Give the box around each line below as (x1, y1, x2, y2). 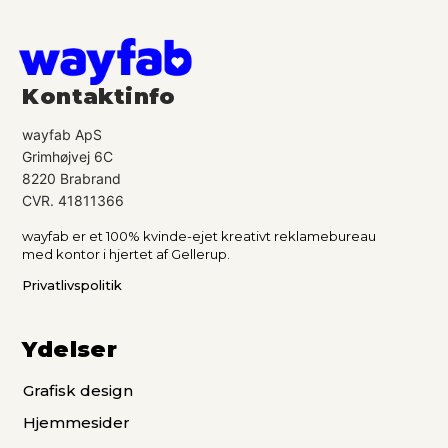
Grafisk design (23, 380, 134, 400)
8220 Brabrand (22, 170, 122, 188)
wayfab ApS (22, 126, 103, 144)
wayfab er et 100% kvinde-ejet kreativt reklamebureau (22, 228, 377, 245)
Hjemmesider (23, 412, 131, 432)
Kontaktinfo (22, 83, 176, 111)
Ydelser (22, 335, 118, 363)
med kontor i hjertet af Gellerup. (22, 246, 231, 263)
